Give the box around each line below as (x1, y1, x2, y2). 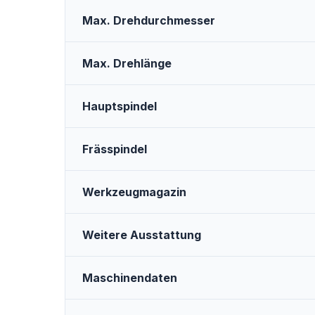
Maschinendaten (82, 271, 177, 285)
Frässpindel (82, 142, 147, 157)
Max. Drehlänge (82, 56, 172, 71)
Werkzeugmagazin (82, 185, 186, 200)
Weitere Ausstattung (82, 228, 201, 243)
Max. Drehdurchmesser (82, 13, 215, 28)
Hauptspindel (82, 99, 157, 114)
